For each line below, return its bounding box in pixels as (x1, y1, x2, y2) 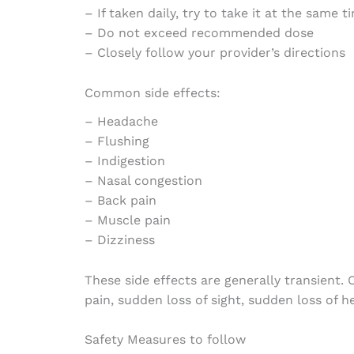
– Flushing (84, 134, 149, 149)
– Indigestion (84, 153, 165, 169)
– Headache (84, 114, 158, 130)
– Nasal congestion (84, 173, 202, 189)
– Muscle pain (84, 213, 171, 228)
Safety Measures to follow (84, 332, 246, 348)
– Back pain (84, 193, 156, 209)
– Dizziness (84, 232, 155, 248)
